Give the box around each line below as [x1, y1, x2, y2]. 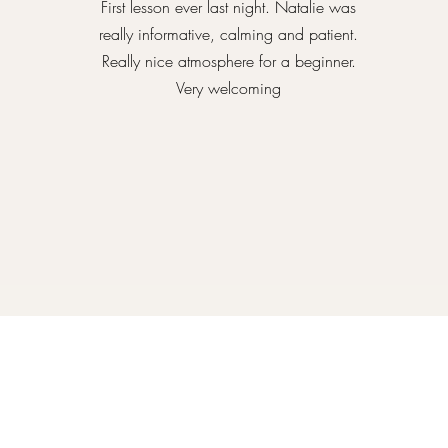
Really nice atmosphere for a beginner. [101, 50, 356, 72]
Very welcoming [176, 77, 282, 99]
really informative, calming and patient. [99, 23, 359, 45]
